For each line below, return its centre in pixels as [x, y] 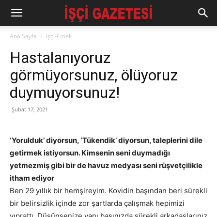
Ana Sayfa [23, 36]
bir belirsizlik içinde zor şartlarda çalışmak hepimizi [97, 203]
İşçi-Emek [59, 36]
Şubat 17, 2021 [30, 109]
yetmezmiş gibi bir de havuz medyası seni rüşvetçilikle [106, 165]
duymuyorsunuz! [65, 93]
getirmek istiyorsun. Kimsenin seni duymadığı [90, 153]
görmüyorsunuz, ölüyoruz [94, 75]
